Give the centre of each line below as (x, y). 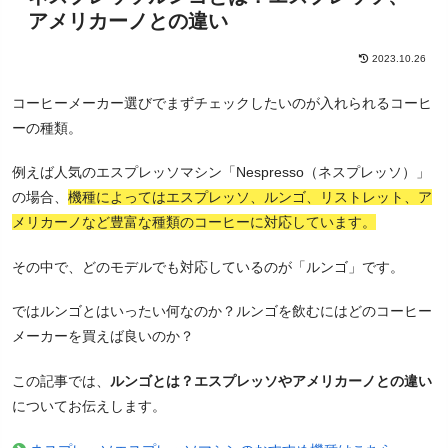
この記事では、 (61, 380)
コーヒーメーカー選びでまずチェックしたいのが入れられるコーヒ (222, 102)
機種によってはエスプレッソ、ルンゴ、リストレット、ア (250, 197)
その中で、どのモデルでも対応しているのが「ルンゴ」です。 (208, 266)
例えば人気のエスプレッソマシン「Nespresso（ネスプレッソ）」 (221, 172)
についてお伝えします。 (89, 405)
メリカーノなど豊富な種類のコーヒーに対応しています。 (194, 222)
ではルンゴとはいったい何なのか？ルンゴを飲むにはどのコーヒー (222, 311)
